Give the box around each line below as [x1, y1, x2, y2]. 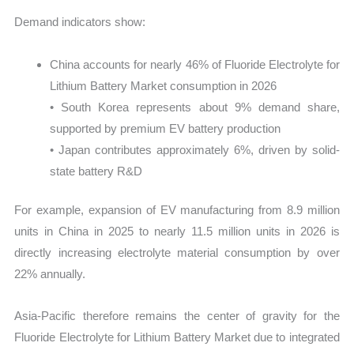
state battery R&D [50, 164, 143, 178]
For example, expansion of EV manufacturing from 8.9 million [14, 203, 340, 217]
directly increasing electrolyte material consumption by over [14, 246, 340, 260]
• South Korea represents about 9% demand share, [50, 100, 340, 114]
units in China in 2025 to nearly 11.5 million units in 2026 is [14, 224, 340, 239]
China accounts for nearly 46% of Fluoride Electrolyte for [50, 57, 340, 71]
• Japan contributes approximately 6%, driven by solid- [50, 142, 340, 156]
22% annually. [14, 267, 86, 281]
